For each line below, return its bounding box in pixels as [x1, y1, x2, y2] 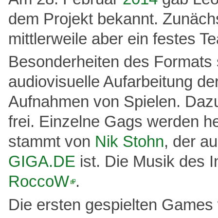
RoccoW [8, 173, 69, 191]
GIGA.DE [8, 153, 75, 171]
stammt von [8, 133, 95, 151]
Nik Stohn [95, 133, 164, 151]
